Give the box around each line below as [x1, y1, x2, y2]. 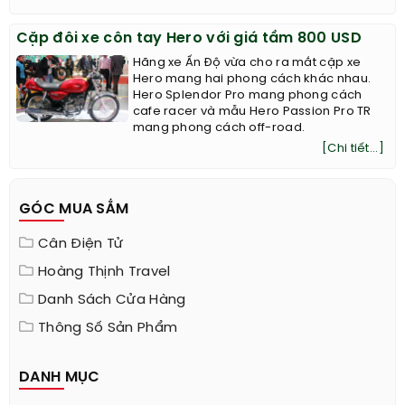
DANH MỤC [19, 370, 100, 386]
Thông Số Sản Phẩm [38, 321, 178, 336]
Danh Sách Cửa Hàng [38, 293, 186, 308]
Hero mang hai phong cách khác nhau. [132, 73, 372, 86]
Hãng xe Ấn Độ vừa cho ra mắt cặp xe [132, 57, 362, 70]
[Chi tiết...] [322, 143, 384, 155]
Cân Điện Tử [38, 237, 124, 252]
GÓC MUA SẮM [19, 202, 129, 218]
